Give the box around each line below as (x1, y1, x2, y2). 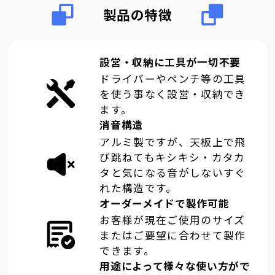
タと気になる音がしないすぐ (99, 165, 246, 180)
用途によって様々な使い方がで (99, 258, 250, 274)
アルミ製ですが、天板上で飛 (99, 134, 246, 149)
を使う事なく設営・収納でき (99, 87, 246, 102)
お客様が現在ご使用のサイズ (99, 212, 246, 228)
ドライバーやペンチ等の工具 (99, 71, 246, 87)
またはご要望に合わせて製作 (99, 228, 246, 243)
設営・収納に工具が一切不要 (99, 54, 241, 69)
